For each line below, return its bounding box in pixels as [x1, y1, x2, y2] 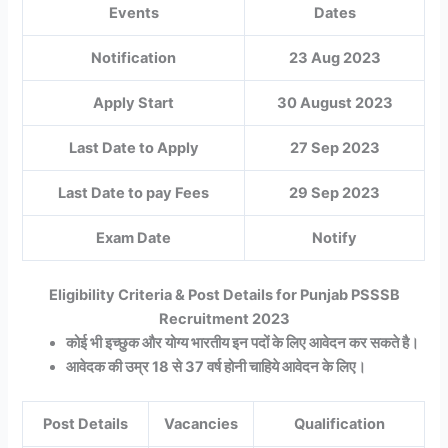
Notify [312, 228, 358, 247]
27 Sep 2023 [289, 138, 380, 157]
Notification [91, 48, 177, 67]
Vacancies [164, 414, 239, 433]
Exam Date [96, 228, 172, 247]
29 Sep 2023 [289, 183, 381, 202]
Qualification [293, 414, 385, 433]
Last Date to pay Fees [58, 183, 210, 202]
